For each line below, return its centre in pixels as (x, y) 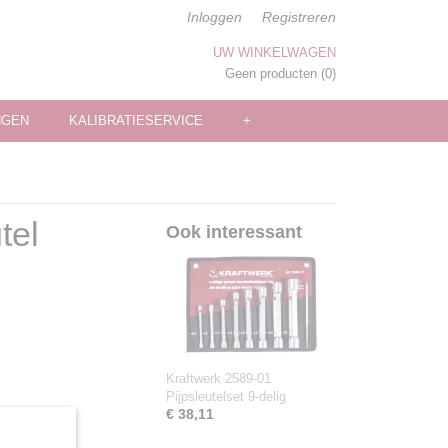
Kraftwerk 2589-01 (218, 378)
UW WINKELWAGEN (274, 52)
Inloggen (214, 17)
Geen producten (273, 73)
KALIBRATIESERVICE (136, 120)
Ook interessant (234, 232)
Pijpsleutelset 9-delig (226, 396)
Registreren (299, 17)
